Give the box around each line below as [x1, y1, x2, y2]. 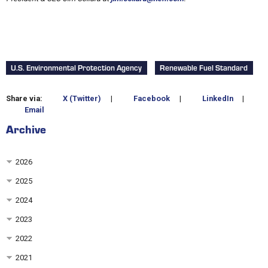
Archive [5, 121, 46, 136]
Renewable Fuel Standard [160, 62, 248, 74]
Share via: [5, 93, 42, 103]
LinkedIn [200, 93, 233, 103]
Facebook [131, 93, 170, 103]
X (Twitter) [61, 93, 102, 103]
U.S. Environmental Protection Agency [11, 62, 142, 74]
